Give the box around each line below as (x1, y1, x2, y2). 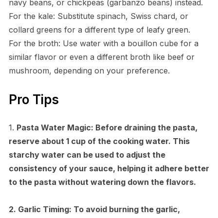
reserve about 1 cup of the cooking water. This (8, 136, 190, 146)
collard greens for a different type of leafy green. (8, 24, 190, 35)
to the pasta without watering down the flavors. (8, 177, 196, 187)
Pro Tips (8, 91, 59, 107)
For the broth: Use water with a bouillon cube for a (8, 38, 199, 48)
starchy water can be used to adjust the (8, 149, 165, 160)
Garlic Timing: (18, 204, 72, 214)
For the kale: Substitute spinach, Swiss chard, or (8, 11, 188, 21)
